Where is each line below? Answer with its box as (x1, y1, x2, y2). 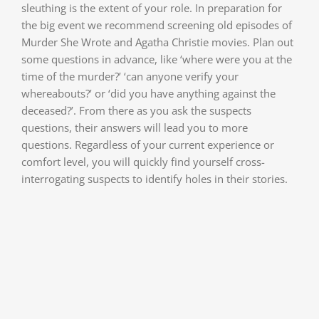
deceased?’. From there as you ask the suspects (21, 103, 251, 118)
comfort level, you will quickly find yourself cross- (21, 155, 265, 169)
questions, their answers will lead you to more (21, 120, 248, 135)
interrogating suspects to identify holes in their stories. (21, 172, 288, 187)
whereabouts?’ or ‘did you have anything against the (21, 86, 276, 101)
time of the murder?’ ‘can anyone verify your (21, 69, 239, 84)
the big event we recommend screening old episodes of (21, 18, 292, 33)
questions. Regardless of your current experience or (21, 137, 274, 152)
